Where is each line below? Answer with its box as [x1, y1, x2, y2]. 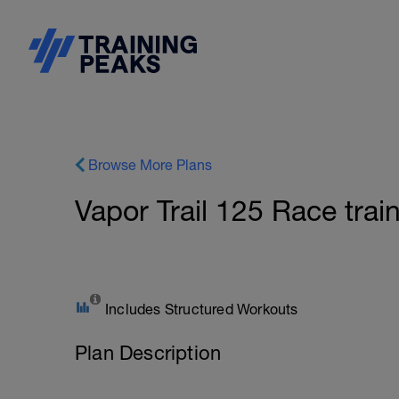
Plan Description [75, 341, 222, 364]
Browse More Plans [88, 157, 212, 173]
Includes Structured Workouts [105, 301, 298, 317]
